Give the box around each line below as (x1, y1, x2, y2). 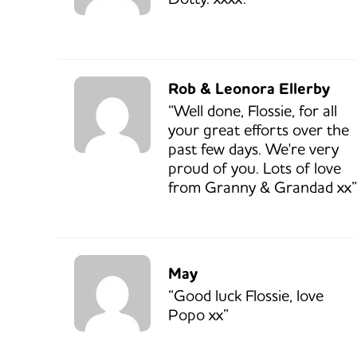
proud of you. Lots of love (168, 158, 341, 178)
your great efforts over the (168, 120, 349, 140)
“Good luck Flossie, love (168, 285, 324, 306)
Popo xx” (168, 304, 229, 325)
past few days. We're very (168, 139, 339, 159)
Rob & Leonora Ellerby (168, 78, 330, 100)
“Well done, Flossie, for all (168, 100, 337, 121)
